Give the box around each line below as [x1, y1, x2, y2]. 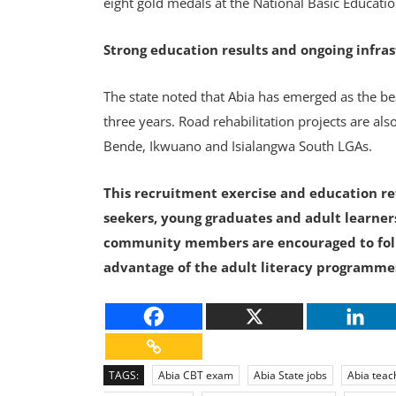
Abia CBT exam [158, 368, 233, 383]
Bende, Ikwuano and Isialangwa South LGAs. [103, 137, 379, 155]
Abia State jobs [254, 368, 327, 383]
